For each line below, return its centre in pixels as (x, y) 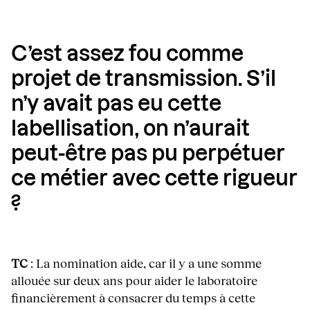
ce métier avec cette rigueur (154, 180)
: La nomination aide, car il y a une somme (146, 263)
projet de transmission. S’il (144, 80)
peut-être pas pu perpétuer (148, 155)
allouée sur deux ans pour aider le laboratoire (134, 281)
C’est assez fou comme (127, 55)
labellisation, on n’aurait (130, 130)
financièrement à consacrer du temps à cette (133, 298)
